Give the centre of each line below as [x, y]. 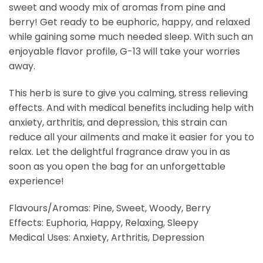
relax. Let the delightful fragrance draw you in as [119, 152]
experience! [36, 181]
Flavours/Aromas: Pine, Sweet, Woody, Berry [110, 208]
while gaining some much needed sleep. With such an [131, 37]
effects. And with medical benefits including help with [131, 108]
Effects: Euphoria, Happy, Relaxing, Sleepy [104, 222]
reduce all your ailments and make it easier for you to [131, 137]
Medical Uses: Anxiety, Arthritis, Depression [107, 237]
